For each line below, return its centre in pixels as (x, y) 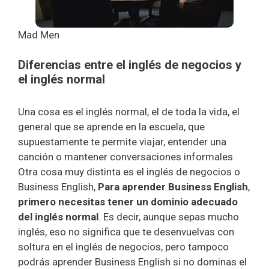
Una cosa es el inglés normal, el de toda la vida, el (129, 112)
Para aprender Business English (173, 187)
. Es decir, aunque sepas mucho (169, 217)
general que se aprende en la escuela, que (111, 127)
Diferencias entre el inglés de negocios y (130, 65)
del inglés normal (58, 217)
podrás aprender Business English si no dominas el (132, 262)
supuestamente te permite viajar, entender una (122, 142)
